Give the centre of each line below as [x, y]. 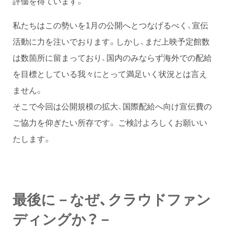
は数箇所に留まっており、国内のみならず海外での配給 [112, 58]
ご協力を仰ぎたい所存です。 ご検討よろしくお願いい [110, 122]
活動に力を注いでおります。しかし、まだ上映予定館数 [111, 41]
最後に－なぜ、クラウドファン [112, 199]
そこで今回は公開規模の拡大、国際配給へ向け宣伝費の [112, 106]
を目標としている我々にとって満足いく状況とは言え [110, 74]
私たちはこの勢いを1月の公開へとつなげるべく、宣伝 [110, 25]
